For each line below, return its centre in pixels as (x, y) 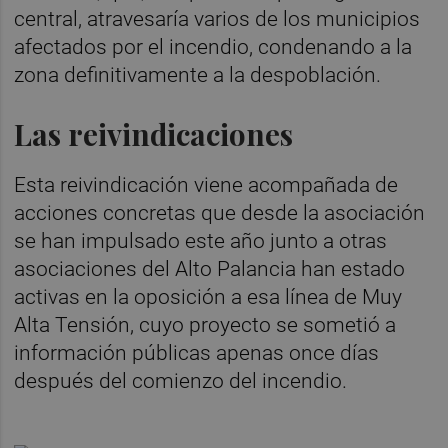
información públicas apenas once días (197, 352)
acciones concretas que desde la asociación (220, 212)
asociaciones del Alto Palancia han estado (210, 268)
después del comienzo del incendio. (181, 380)
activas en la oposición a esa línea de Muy (208, 296)
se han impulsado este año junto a (174, 240)
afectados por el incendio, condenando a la (213, 46)
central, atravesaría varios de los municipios (217, 18)
